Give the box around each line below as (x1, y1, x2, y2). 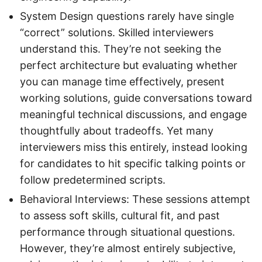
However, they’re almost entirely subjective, (20, 242, 236, 255)
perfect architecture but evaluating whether (20, 59, 237, 72)
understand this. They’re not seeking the (20, 43, 221, 56)
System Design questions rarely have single (20, 10, 234, 23)
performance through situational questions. (20, 226, 235, 239)
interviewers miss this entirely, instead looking (20, 141, 247, 154)
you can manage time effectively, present (20, 75, 225, 88)
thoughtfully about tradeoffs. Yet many (20, 125, 213, 137)
